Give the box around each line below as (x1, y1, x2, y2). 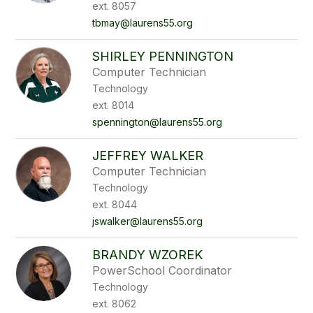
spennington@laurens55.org (92, 116, 223, 128)
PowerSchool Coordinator (92, 263, 233, 277)
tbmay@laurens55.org (92, 17, 194, 29)
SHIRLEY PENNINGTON (92, 49, 234, 64)
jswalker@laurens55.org (92, 215, 203, 227)
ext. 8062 (92, 298, 137, 310)
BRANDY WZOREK (92, 247, 203, 262)
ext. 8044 (92, 198, 138, 210)
